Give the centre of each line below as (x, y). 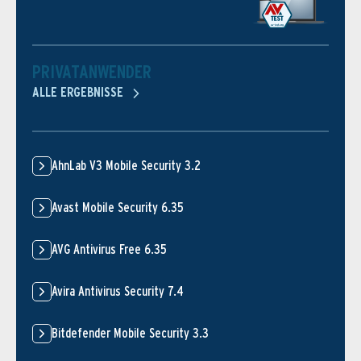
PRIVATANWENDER (92, 72)
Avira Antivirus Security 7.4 (118, 292)
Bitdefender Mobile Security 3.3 (130, 334)
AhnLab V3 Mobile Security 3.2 (126, 166)
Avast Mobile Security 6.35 (118, 208)
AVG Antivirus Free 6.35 (109, 250)
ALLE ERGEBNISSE (79, 93)
